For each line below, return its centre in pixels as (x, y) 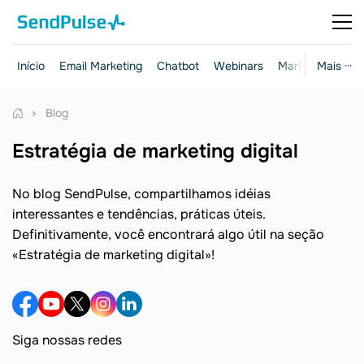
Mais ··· (334, 66)
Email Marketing (101, 66)
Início (31, 66)
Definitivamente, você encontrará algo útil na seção (168, 234)
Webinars (238, 66)
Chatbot (178, 66)
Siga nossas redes (67, 340)
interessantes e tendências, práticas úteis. (139, 214)
